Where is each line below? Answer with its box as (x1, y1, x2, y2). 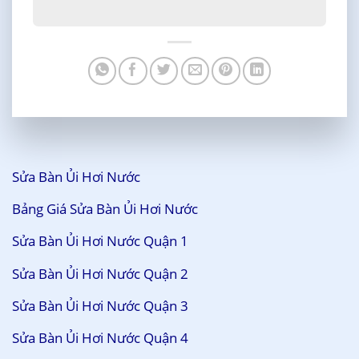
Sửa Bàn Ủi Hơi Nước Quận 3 (12, 296, 188, 315)
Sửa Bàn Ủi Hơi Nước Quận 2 (12, 264, 188, 283)
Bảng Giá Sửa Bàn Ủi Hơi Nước (12, 200, 198, 218)
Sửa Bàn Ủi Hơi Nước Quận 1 (12, 232, 188, 251)
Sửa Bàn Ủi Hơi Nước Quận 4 (12, 329, 188, 348)
